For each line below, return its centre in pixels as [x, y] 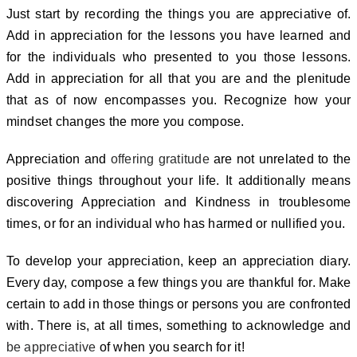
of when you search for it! [170, 347]
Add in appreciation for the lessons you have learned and [178, 35]
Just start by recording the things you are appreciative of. [178, 14]
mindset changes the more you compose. [125, 121]
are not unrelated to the [280, 159]
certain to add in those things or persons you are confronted [178, 304]
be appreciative [51, 347]
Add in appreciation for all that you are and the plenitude [178, 78]
